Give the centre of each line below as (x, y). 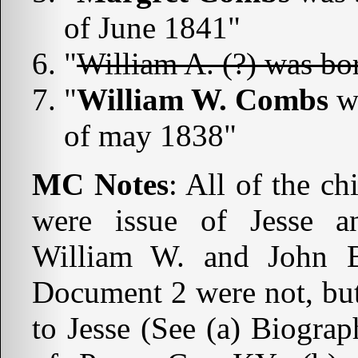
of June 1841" (152, 28)
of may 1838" (150, 136)
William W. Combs (203, 100)
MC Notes (100, 185)
